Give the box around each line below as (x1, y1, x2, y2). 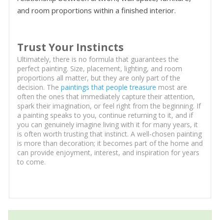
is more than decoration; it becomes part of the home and (17, 138, 203, 148)
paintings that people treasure (60, 82, 156, 92)
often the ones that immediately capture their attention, (17, 91, 195, 101)
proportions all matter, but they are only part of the (17, 73, 180, 82)
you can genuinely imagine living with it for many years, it (17, 119, 198, 129)
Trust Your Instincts (17, 40, 124, 54)
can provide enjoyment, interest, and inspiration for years (17, 147, 199, 157)
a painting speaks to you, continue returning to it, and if (17, 110, 193, 120)
